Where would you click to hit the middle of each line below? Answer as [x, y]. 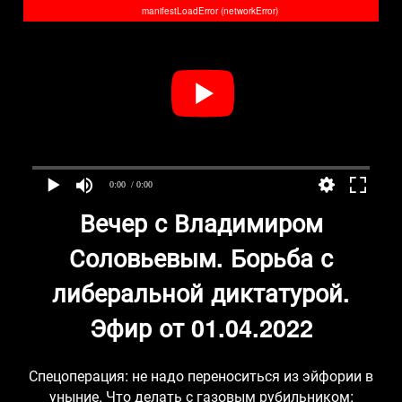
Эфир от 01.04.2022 [201, 327]
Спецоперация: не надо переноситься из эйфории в [201, 375]
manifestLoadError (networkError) [210, 11]
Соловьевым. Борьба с [201, 257]
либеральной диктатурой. [201, 292]
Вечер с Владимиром [201, 222]
